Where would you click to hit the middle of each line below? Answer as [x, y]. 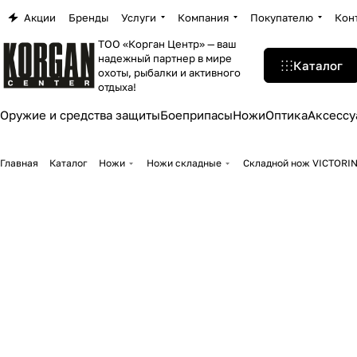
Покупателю [282, 17]
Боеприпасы [196, 115]
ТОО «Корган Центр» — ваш [168, 44]
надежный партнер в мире [165, 58]
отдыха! [118, 87]
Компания [203, 17]
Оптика [286, 115]
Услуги [139, 17]
